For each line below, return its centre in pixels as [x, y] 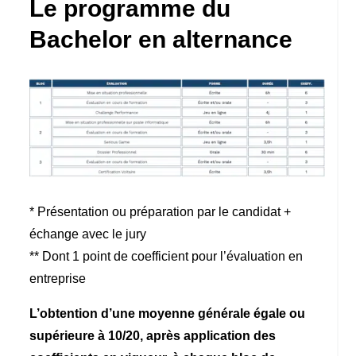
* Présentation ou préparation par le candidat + [161, 211]
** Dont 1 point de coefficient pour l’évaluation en [166, 256]
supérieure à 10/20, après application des [153, 335]
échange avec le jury [88, 234]
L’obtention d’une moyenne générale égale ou [168, 313]
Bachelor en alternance [161, 40]
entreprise [58, 278]
